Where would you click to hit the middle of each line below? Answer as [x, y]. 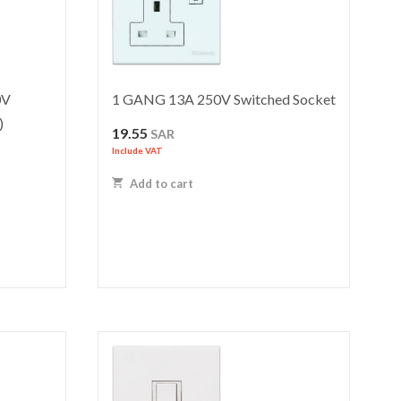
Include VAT [138, 151]
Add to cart [161, 184]
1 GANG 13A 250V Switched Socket [224, 99]
